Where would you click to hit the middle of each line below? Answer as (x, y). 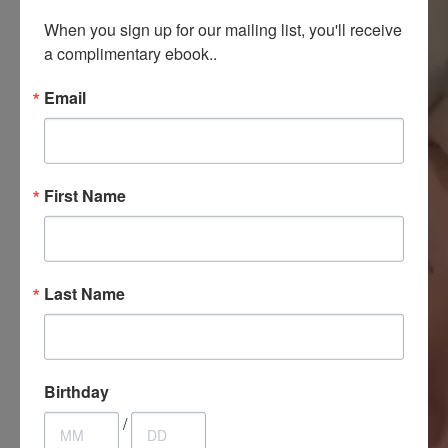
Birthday (76, 391)
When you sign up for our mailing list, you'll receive (223, 29)
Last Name (84, 293)
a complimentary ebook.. (130, 53)
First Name (85, 195)
